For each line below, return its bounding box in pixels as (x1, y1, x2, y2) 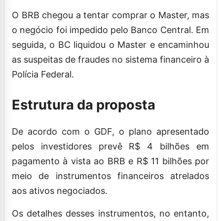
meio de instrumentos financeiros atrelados (12, 170, 209, 181)
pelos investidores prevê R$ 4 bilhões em (12, 141, 209, 151)
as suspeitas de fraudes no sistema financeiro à (12, 54, 209, 65)
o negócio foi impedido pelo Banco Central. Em (12, 24, 209, 35)
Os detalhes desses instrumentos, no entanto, (12, 208, 209, 219)
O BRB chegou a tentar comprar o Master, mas (12, 9, 209, 20)
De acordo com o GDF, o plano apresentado (12, 126, 209, 137)
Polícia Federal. (12, 69, 74, 79)
